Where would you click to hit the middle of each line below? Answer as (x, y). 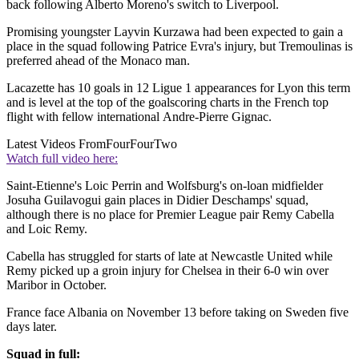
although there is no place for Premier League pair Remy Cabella (170, 214)
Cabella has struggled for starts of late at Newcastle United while (169, 256)
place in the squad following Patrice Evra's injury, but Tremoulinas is (179, 46)
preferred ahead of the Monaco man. (98, 60)
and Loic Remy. (47, 228)
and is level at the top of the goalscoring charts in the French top (167, 102)
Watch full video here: (62, 158)
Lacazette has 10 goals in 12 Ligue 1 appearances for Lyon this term (178, 87)
